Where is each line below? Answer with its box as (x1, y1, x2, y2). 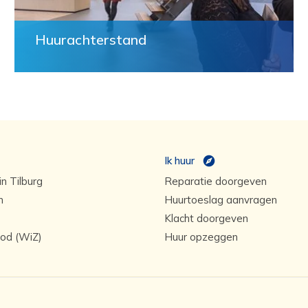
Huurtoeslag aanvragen (164, 193, 277, 206)
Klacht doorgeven (164, 212, 248, 225)
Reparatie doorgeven (164, 175, 267, 188)
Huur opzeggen (164, 230, 238, 243)
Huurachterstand (34, 31, 146, 48)
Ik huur (164, 154, 195, 167)
